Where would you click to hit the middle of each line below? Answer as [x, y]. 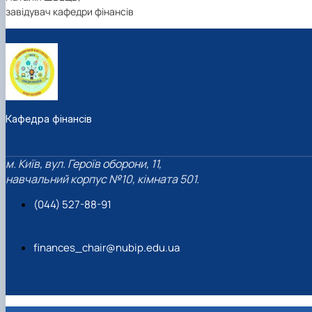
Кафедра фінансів [49, 118]
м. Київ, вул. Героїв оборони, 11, [84, 164]
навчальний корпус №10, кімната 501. [102, 179]
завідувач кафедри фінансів [70, 11]
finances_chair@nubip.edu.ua [107, 248]
